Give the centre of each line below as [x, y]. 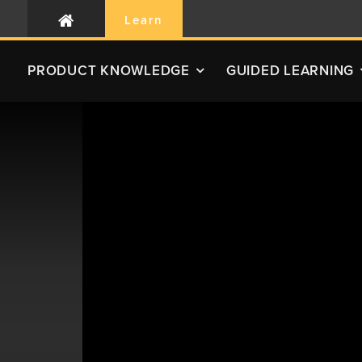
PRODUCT [64, 70]
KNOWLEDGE [145, 70]
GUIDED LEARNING [290, 70]
